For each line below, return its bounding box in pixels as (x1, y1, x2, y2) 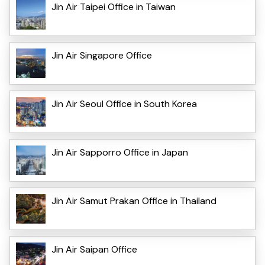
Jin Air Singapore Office (51, 49, 152, 62)
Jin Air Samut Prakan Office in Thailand (51, 194, 216, 207)
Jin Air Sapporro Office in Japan (51, 146, 188, 159)
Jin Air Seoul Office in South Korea (51, 97, 197, 110)
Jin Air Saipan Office (51, 243, 137, 256)
